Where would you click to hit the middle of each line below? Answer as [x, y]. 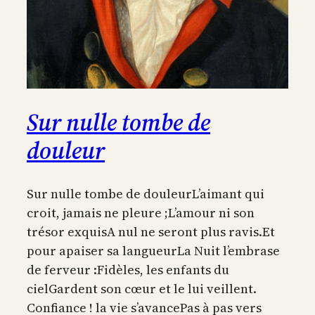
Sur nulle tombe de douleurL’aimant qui [146, 194]
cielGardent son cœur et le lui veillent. [142, 289]
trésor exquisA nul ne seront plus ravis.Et [151, 232]
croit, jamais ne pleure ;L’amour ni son [141, 213]
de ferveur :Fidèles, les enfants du [128, 270]
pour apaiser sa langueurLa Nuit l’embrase [153, 251]
